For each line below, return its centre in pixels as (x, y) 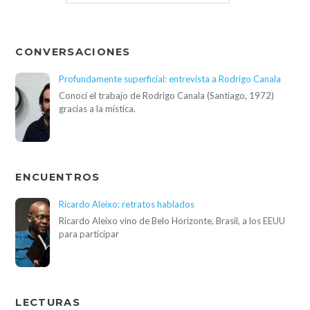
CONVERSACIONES (73, 52)
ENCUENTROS (58, 177)
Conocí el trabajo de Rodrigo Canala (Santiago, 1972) (167, 95)
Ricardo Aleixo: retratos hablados (127, 204)
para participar (89, 234)
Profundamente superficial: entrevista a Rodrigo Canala (170, 79)
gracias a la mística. (98, 108)
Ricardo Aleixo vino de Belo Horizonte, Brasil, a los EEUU (172, 220)
